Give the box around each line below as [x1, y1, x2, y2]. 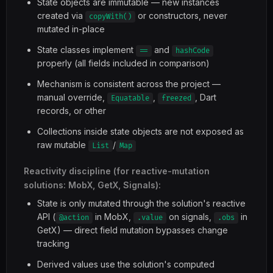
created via [37, 10, 85, 21]
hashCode [175, 46, 210, 55]
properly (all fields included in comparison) [37, 58, 210, 68]
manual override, [37, 92, 107, 102]
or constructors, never [135, 10, 227, 21]
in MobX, [93, 211, 133, 222]
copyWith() [89, 12, 132, 21]
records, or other [37, 105, 106, 116]
